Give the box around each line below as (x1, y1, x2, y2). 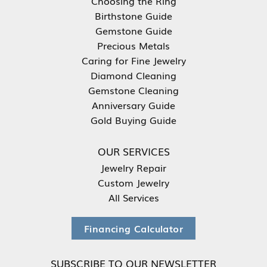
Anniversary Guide (92, 98, 175, 113)
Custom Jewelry (98, 175, 169, 190)
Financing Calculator (84, 221, 183, 236)
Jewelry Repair (101, 160, 166, 175)
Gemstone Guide (95, 23, 172, 38)
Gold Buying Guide (91, 113, 176, 128)
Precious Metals (97, 38, 170, 53)
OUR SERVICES (97, 144, 170, 159)
